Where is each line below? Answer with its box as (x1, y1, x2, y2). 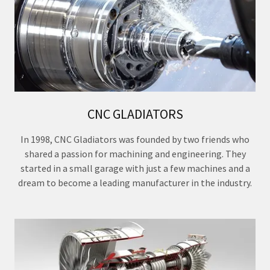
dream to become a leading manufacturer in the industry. (18, 177, 252, 189)
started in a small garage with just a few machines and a (20, 162, 250, 175)
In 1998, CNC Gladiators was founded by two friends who (20, 133, 250, 146)
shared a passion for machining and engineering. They (24, 148, 246, 160)
